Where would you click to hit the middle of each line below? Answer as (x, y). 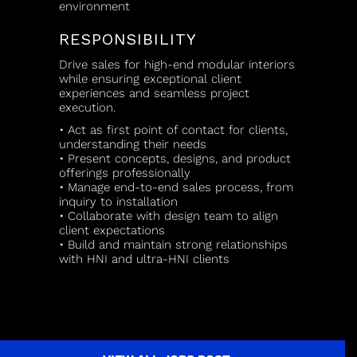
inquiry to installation (118, 202)
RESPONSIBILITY (128, 39)
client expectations (112, 230)
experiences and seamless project (154, 93)
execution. (87, 108)
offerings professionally (125, 173)
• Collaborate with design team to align (169, 216)
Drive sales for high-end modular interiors (177, 65)
